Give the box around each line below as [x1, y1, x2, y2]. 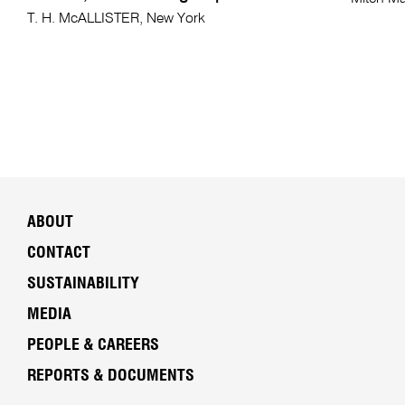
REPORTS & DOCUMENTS [26, 368, 194, 385]
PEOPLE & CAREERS [26, 337, 159, 354]
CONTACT [26, 245, 90, 262]
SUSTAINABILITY [26, 276, 139, 293]
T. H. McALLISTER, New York [26, 12, 205, 27]
